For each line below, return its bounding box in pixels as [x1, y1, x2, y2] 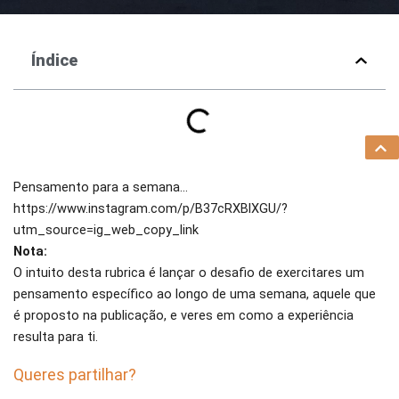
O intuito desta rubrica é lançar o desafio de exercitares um [13, 265, 364, 281]
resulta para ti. [13, 329, 98, 346]
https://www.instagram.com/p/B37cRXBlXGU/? [13, 200, 288, 217]
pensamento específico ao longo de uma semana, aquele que [13, 286, 376, 303]
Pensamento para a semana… [13, 179, 188, 196]
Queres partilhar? [13, 365, 136, 385]
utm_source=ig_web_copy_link [13, 222, 199, 239]
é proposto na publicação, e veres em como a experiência [13, 307, 354, 324]
